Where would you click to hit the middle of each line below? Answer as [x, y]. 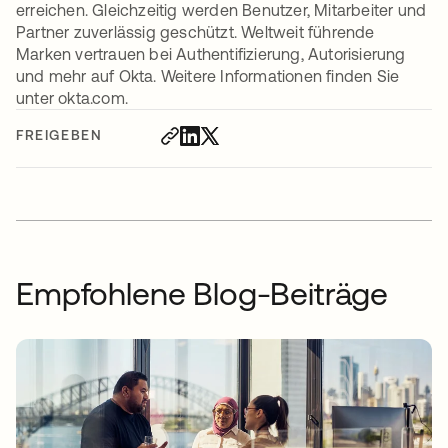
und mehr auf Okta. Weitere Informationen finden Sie [208, 76]
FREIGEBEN [59, 135]
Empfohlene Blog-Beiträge [202, 294]
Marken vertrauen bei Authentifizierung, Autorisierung [211, 54]
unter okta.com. [72, 98]
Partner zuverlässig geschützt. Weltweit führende [195, 32]
